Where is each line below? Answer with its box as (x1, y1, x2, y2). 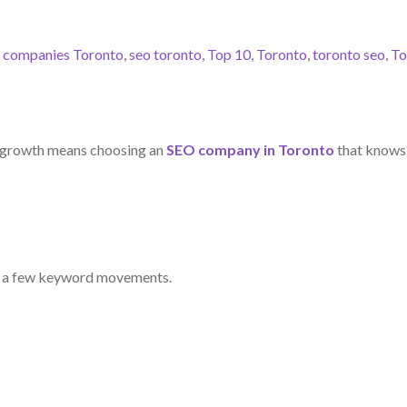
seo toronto (129, 45, 202, 63)
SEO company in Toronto (166, 140, 334, 158)
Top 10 (207, 45, 251, 63)
